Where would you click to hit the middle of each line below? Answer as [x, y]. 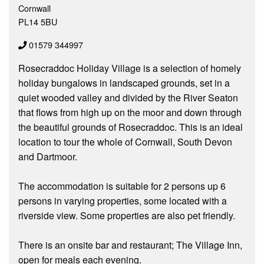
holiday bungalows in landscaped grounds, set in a [124, 82]
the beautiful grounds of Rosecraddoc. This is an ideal [131, 127]
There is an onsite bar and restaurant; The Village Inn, [130, 245]
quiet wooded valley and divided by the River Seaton [128, 97]
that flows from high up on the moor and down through [130, 112]
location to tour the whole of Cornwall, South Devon [125, 141]
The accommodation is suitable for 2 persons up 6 [122, 186]
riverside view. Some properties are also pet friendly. [127, 215]
